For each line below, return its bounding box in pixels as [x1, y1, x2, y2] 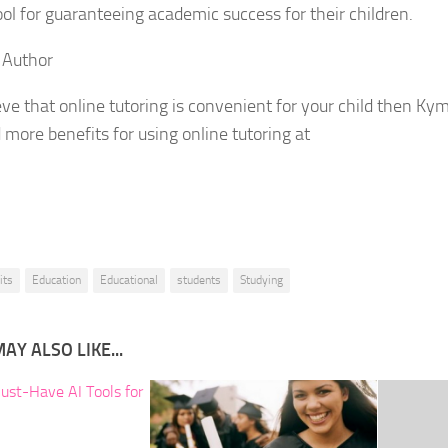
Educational [100, 272, 158, 287]
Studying [240, 272, 283, 287]
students [177, 272, 221, 287]
